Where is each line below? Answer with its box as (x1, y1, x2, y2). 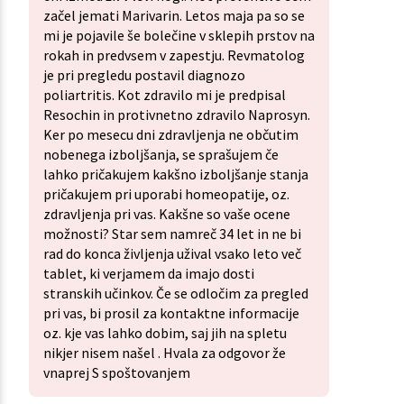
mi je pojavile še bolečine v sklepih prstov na (43, 26, 315, 45)
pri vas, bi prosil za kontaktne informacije (43, 304, 299, 323)
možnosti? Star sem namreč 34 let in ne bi (43, 225, 301, 243)
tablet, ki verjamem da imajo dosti (43, 264, 254, 283)
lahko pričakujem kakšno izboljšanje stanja (43, 165, 308, 184)
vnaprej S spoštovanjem (43, 363, 190, 382)
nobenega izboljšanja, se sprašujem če (43, 145, 279, 164)
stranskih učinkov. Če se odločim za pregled (43, 284, 308, 303)
